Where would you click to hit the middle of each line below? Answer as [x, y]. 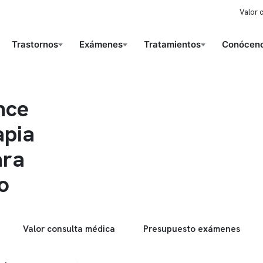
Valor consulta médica [69, 229]
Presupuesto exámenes [192, 229]
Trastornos [35, 44]
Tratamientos [172, 44]
